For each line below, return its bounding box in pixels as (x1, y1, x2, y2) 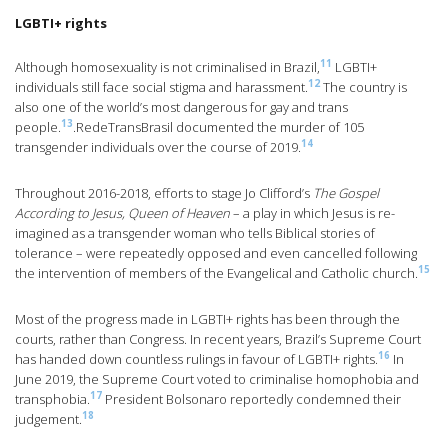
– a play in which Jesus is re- (233, 204, 395, 223)
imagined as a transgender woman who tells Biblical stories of (15, 224, 375, 243)
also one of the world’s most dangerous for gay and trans (15, 98, 348, 117)
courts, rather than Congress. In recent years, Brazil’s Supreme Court (15, 330, 421, 349)
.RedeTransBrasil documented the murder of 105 (73, 118, 364, 137)
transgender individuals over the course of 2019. (15, 138, 301, 157)
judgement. (15, 410, 82, 429)
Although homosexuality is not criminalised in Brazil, (15, 58, 320, 77)
